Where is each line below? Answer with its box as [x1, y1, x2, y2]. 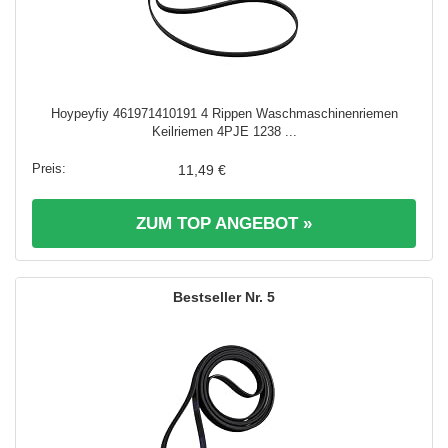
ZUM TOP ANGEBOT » [136, 213, 312, 233]
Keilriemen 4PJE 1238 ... [151, 123, 297, 139]
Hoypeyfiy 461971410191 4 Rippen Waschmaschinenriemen [50, 105, 398, 121]
